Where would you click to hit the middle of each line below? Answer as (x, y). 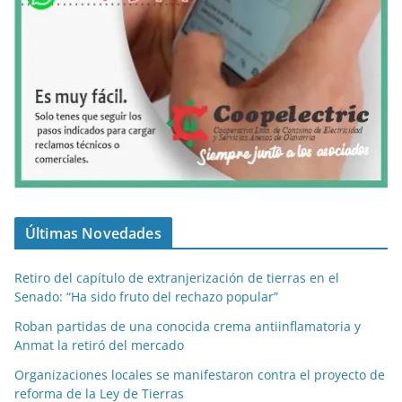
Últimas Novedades (93, 234)
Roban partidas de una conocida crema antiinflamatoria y (188, 327)
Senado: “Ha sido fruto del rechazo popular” (146, 297)
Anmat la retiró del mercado (99, 345)
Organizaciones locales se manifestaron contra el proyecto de (200, 375)
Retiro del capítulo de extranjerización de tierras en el (177, 278)
